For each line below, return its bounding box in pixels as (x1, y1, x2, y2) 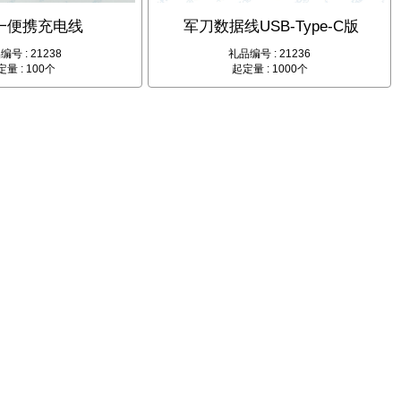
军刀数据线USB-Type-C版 (183, 18, 359, 36)
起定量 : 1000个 (231, 63, 308, 76)
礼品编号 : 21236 (228, 47, 311, 61)
